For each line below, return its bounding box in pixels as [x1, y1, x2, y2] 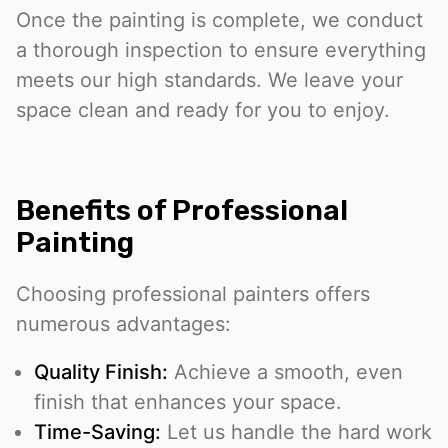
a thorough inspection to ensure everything [16, 38, 426, 63]
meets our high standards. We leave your [16, 68, 403, 93]
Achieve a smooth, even [168, 360, 403, 385]
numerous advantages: [16, 312, 231, 337]
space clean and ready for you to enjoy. [16, 98, 390, 123]
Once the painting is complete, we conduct [16, 8, 423, 33]
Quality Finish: [34, 360, 168, 385]
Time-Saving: [34, 420, 161, 445]
